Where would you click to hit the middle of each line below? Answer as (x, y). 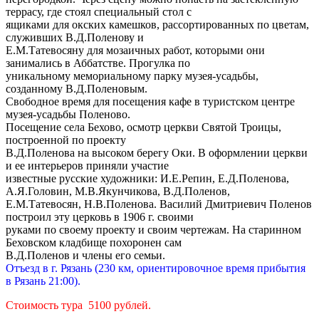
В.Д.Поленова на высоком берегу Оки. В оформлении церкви (157, 153)
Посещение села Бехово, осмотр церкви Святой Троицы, (143, 127)
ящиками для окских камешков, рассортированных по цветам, (157, 25)
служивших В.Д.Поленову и (75, 38)
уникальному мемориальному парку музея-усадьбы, (132, 76)
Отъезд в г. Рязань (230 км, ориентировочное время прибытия (156, 268)
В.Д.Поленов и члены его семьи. (85, 256)
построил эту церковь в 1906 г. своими (100, 217)
